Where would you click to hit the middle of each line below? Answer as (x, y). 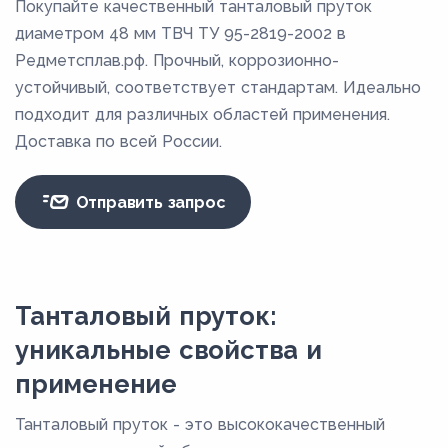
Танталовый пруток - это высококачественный (200, 425)
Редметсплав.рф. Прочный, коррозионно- (177, 61)
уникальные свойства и (168, 350)
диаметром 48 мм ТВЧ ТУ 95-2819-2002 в (180, 34)
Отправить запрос (148, 202)
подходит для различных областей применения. (202, 115)
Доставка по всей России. (118, 142)
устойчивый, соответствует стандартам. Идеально (218, 88)
